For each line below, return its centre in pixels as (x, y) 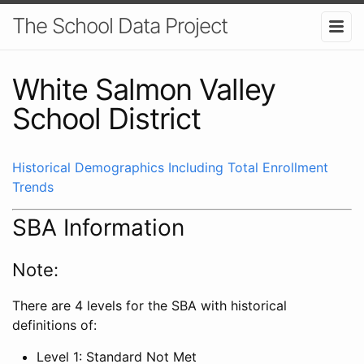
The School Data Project (120, 26)
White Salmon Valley (144, 89)
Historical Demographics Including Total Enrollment (170, 167)
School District (106, 118)
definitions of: (54, 325)
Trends (33, 186)
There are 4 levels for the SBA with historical (149, 305)
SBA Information (98, 227)
